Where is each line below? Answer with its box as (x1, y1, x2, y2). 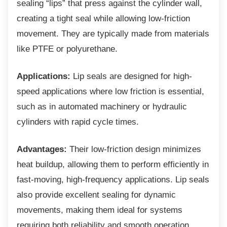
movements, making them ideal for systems (17, 205, 182, 215)
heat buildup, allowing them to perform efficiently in (17, 159, 209, 169)
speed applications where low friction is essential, (17, 86, 204, 96)
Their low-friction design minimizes (67, 144, 201, 154)
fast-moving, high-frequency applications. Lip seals (17, 174, 209, 184)
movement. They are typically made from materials (17, 28, 209, 39)
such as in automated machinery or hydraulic (17, 101, 187, 111)
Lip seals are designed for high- (70, 71, 192, 81)
